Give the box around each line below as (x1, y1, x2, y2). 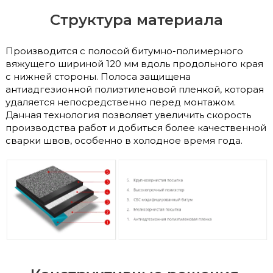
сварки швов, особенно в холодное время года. (5, 134, 243, 146)
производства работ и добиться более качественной (5, 121, 266, 133)
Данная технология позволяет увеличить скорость (5, 108, 251, 121)
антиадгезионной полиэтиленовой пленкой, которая (5, 83, 264, 95)
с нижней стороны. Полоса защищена (5, 70, 191, 82)
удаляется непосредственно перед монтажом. (5, 96, 236, 108)
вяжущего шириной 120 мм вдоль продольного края (5, 57, 263, 69)
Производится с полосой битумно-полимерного (5, 44, 243, 57)
